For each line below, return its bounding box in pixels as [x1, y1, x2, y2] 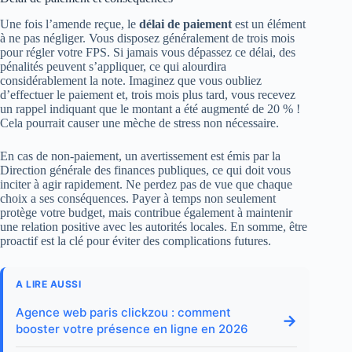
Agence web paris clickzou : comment [16, 304, 231, 320]
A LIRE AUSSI [16, 277, 81, 290]
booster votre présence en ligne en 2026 [16, 321, 248, 336]
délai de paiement [139, 16, 232, 31]
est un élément [232, 16, 306, 31]
